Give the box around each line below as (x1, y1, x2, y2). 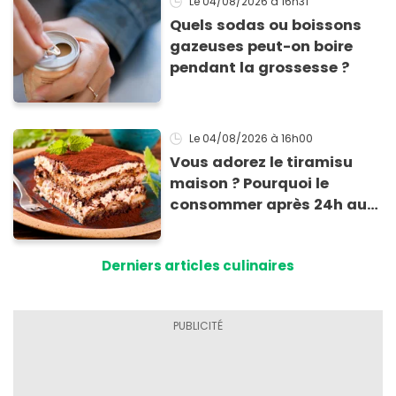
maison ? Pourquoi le (170, 173, 330, 194)
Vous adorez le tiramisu (170, 152, 354, 173)
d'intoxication (170, 237, 280, 258)
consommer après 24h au (170, 194, 368, 216)
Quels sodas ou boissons (170, 14, 362, 35)
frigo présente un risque (170, 216, 354, 237)
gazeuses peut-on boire (170, 35, 354, 57)
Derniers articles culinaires (102, 256, 294, 276)
